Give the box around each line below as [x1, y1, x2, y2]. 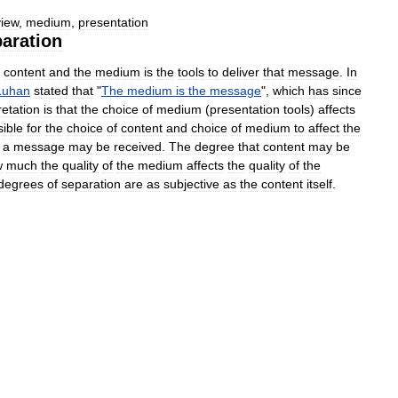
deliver [222, 65, 259, 80]
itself [306, 177, 332, 192]
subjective [163, 177, 219, 192]
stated [34, 84, 68, 99]
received [114, 139, 162, 155]
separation [61, 177, 121, 192]
